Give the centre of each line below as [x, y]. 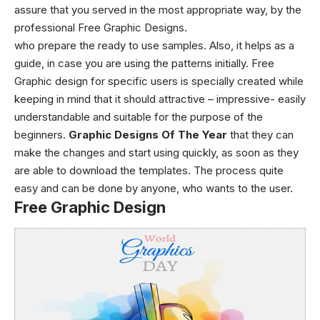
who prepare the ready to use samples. [112, 45]
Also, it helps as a [252, 45]
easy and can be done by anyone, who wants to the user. [154, 188]
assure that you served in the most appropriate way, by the [158, 10]
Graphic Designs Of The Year [148, 135]
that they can [260, 135]
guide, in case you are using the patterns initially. [133, 63]
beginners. [41, 135]
